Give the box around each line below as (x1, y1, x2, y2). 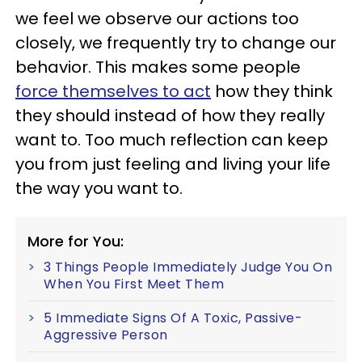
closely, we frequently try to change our (15, 32, 336, 54)
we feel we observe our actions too (15, 7, 299, 30)
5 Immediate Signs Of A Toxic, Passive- (44, 309, 302, 327)
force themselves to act (15, 80, 211, 103)
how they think (211, 80, 333, 103)
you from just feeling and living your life (15, 153, 330, 175)
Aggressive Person (44, 326, 168, 344)
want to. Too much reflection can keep (15, 128, 328, 151)
